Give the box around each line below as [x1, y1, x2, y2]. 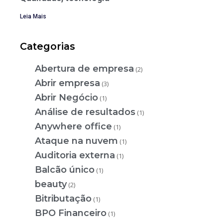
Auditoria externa [35, 150, 115, 161]
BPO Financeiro [35, 208, 107, 219]
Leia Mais [20, 13, 46, 20]
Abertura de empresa [35, 63, 134, 75]
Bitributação [35, 193, 92, 205]
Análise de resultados [35, 107, 135, 118]
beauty [35, 179, 67, 190]
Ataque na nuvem [35, 135, 118, 147]
